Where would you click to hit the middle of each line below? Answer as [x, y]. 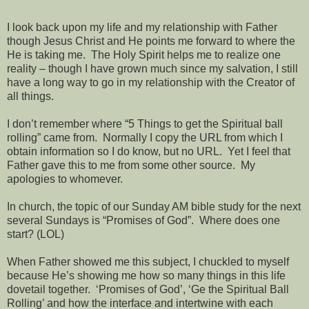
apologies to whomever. [65, 179]
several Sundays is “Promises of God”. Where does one [143, 221]
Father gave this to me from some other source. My [131, 166]
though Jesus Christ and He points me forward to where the [151, 41]
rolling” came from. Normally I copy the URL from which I [145, 138]
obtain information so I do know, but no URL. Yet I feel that [149, 152]
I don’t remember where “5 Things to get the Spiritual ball [145, 124]
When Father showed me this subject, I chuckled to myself [148, 262]
